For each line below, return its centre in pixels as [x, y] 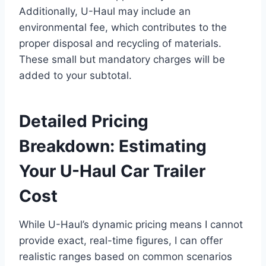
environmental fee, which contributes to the [123, 27]
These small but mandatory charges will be [122, 59]
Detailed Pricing [84, 121]
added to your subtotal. [75, 75]
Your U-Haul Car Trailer [112, 171]
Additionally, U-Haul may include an [105, 11]
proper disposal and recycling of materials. [120, 43]
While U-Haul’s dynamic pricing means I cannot [131, 224]
